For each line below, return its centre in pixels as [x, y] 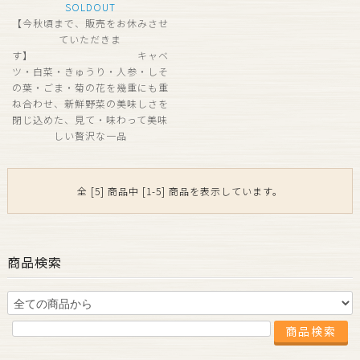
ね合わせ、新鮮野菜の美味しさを [90, 103]
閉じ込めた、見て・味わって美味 [90, 119]
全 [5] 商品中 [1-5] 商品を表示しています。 [180, 190]
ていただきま [90, 39]
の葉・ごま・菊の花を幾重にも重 [90, 87]
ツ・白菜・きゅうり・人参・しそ [90, 71]
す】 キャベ [90, 55]
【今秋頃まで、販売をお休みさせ [90, 22]
